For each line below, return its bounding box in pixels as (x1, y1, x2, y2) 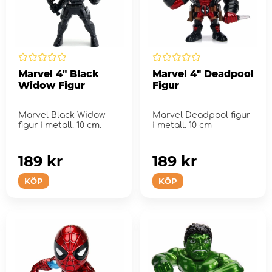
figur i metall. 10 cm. (18, 120, 101, 130)
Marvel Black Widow (18, 110, 105, 120)
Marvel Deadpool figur (152, 110, 250, 120)
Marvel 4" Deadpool (152, 67, 254, 80)
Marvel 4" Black (18, 67, 99, 80)
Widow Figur (18, 79, 85, 91)
